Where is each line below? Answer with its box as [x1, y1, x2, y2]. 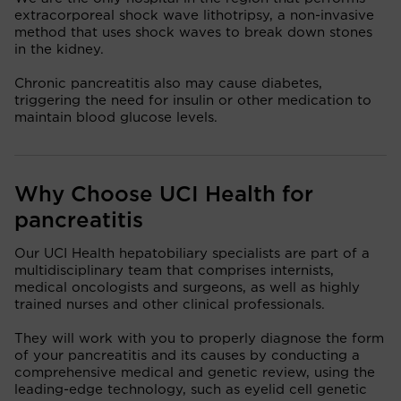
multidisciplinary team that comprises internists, [14, 263, 334, 277]
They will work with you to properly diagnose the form [14, 331, 384, 346]
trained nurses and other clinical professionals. [14, 297, 325, 311]
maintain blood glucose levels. [14, 110, 218, 124]
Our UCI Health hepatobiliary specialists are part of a [14, 246, 370, 260]
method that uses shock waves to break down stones [14, 25, 372, 39]
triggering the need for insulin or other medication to [14, 93, 371, 107]
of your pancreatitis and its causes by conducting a [14, 348, 360, 363]
